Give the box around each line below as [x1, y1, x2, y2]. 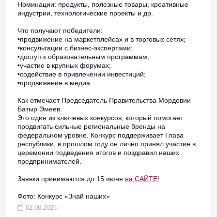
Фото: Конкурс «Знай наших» [17, 192, 110, 200]
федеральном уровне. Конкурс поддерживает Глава [17, 131, 184, 139]
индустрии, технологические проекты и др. [17, 9, 153, 17]
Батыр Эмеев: [17, 105, 64, 113]
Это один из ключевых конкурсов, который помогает [17, 114, 183, 122]
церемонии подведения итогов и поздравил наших [17, 149, 179, 156]
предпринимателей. [17, 157, 83, 165]
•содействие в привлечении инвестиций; [17, 70, 146, 78]
